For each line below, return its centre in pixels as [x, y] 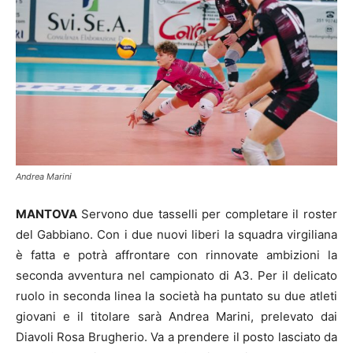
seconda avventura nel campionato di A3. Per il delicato [176, 275]
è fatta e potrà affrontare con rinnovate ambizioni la [176, 255]
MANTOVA [48, 214]
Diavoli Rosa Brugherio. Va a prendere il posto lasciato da [176, 336]
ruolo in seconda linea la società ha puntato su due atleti [176, 295]
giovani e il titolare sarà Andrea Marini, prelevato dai [176, 316]
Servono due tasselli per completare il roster [209, 214]
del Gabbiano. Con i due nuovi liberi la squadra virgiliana [176, 234]
